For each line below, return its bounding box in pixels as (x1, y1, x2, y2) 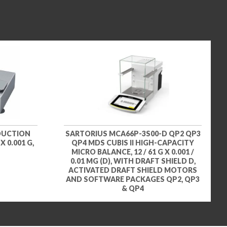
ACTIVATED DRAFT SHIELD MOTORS (68, 165, 197, 174)
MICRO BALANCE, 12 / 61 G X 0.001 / (71, 147, 194, 156)
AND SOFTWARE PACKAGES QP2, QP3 (66, 174, 200, 183)
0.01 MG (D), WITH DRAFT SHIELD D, (70, 156, 196, 165)
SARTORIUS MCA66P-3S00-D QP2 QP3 (65, 129, 201, 138)
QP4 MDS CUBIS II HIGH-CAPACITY (71, 138, 194, 147)
